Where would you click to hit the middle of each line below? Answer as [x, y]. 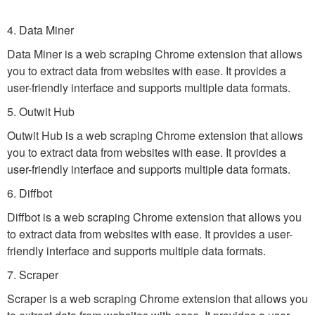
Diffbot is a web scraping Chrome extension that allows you [154, 217]
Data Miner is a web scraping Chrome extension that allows [155, 54]
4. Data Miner [40, 30]
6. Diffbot [30, 193]
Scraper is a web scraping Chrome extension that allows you [157, 298]
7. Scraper [33, 275]
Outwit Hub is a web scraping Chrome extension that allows [155, 135]
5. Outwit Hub [41, 111]
